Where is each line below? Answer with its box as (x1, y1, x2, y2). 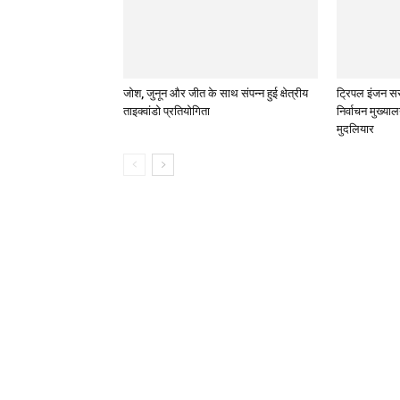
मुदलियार (337, 122, 374, 137)
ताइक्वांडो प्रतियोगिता (123, 104, 210, 119)
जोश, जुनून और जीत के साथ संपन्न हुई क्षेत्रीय (123, 87, 308, 101)
